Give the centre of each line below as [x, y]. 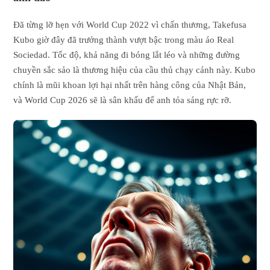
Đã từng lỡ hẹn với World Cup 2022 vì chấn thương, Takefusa [130, 24]
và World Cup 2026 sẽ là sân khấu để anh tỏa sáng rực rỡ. [123, 100]
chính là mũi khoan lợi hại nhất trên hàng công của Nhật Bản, [130, 85]
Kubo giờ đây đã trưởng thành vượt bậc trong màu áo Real [124, 39]
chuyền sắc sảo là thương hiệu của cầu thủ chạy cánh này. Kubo [135, 70]
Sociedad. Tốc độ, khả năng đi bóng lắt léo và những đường [127, 55]
